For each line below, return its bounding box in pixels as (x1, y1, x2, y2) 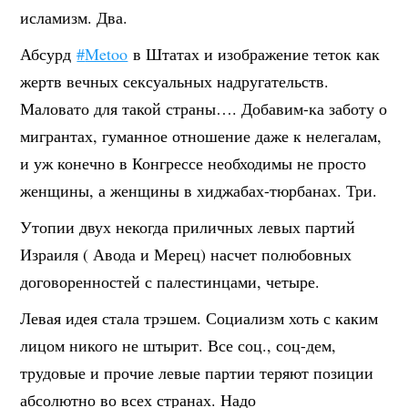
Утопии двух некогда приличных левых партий (20, 215, 356, 238)
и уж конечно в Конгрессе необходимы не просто (20, 151, 367, 174)
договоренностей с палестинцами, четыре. (20, 270, 321, 292)
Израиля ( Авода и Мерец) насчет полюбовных (20, 242, 352, 265)
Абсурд (20, 42, 77, 65)
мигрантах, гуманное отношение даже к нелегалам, (20, 124, 382, 147)
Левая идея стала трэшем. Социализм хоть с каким (20, 306, 379, 329)
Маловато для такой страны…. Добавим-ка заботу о (20, 97, 388, 119)
